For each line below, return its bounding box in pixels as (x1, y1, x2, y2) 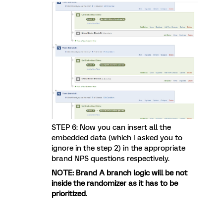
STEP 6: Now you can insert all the (52, 122, 171, 132)
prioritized (52, 189, 86, 198)
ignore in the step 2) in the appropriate (52, 143, 185, 153)
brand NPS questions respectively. (52, 154, 169, 163)
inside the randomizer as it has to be (52, 178, 178, 188)
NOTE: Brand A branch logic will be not (52, 168, 187, 177)
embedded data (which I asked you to (52, 133, 182, 142)
